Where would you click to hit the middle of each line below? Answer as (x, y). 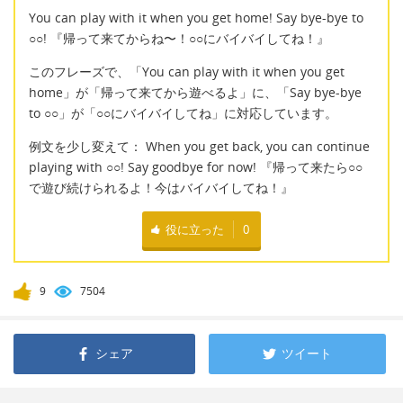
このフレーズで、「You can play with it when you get (187, 72)
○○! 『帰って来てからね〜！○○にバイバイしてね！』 (179, 38)
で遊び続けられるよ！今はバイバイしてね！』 (161, 188)
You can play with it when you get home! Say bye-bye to (196, 17)
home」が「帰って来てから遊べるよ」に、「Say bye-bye (195, 93)
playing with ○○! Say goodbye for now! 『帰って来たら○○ (196, 167)
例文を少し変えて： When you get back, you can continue (199, 147)
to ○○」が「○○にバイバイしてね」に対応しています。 (183, 113)
